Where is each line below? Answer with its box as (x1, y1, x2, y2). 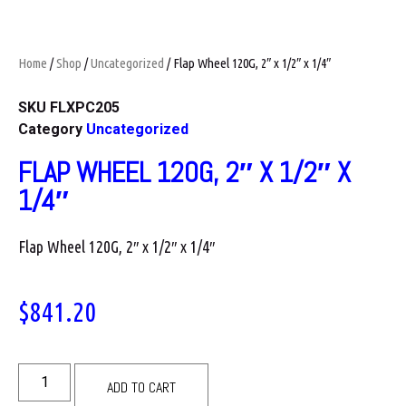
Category (18, 121, 86, 139)
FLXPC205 (50, 99, 120, 117)
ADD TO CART (107, 378, 177, 398)
